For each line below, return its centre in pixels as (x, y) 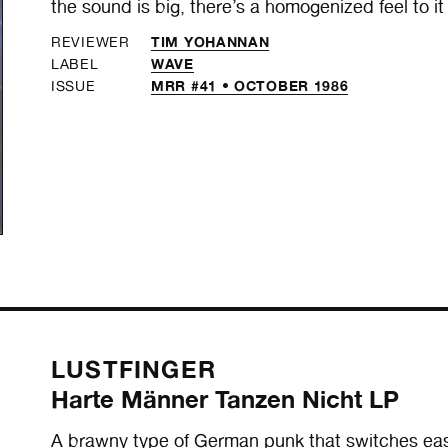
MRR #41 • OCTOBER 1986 (250, 85)
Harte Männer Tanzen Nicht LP (225, 400)
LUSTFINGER (134, 370)
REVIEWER (90, 41)
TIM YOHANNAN (210, 41)
